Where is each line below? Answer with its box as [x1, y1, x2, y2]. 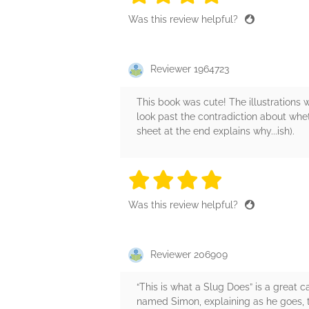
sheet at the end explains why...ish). [137, 125, 295, 137]
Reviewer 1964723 [150, 63, 229, 75]
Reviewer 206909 [150, 248, 228, 260]
